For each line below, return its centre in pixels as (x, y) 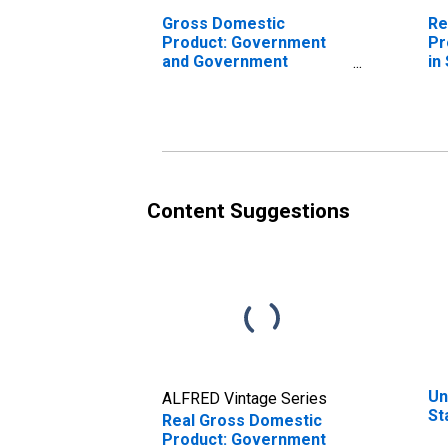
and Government (225, 61)
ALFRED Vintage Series (244, 398)
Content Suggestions (248, 210)
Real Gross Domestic (242, 420)
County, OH (203, 99)
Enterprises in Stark (237, 80)
